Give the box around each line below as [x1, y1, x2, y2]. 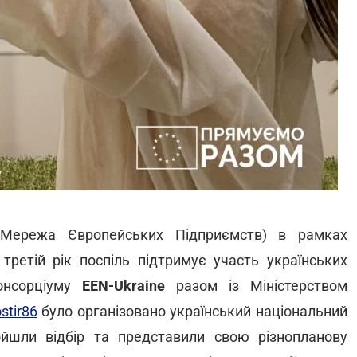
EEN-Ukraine [81, 277, 165, 294]
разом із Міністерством [164, 277, 348, 294]
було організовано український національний [37, 303, 348, 320]
